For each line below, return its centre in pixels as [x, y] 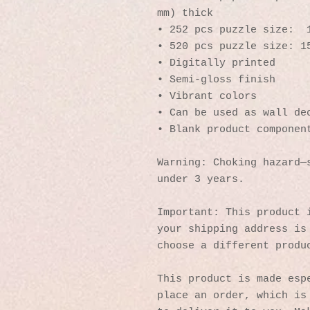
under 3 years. [201, 179]
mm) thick [185, 13]
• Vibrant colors [207, 96]
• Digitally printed [216, 63]
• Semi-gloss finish [216, 80]
